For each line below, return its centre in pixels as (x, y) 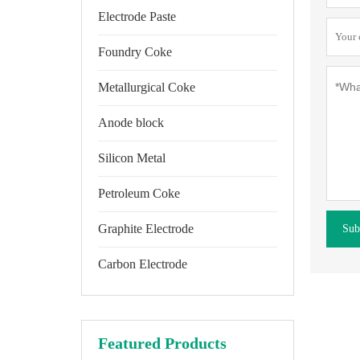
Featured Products (162, 343)
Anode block (131, 123)
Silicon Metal (131, 158)
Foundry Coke (135, 52)
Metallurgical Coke (146, 87)
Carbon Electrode (142, 264)
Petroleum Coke (139, 193)
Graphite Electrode (145, 229)
